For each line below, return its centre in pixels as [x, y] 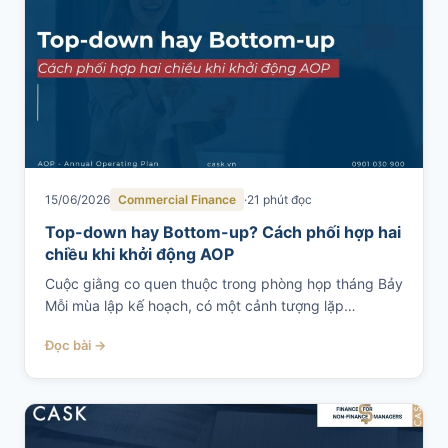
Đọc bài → [75, 345]
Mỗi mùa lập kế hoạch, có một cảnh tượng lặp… [200, 305]
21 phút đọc [279, 199]
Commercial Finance [177, 199]
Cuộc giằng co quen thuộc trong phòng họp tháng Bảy [224, 283]
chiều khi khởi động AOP [139, 254]
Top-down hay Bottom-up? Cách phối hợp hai [223, 232]
